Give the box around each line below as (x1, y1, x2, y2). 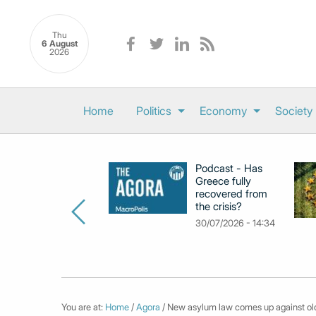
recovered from (195, 187, 267, 200)
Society (274, 104, 312, 118)
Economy (199, 104, 247, 118)
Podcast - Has (195, 162, 262, 175)
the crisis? (195, 200, 242, 213)
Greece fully (195, 174, 251, 188)
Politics (135, 104, 171, 118)
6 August (41, 38, 78, 49)
